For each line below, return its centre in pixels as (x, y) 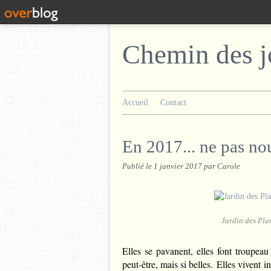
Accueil (135, 103)
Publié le (138, 166)
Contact (173, 103)
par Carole (222, 166)
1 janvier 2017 (179, 166)
